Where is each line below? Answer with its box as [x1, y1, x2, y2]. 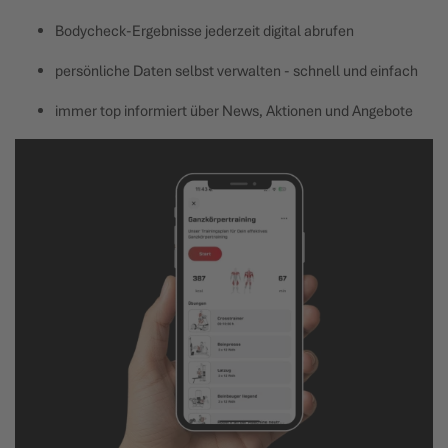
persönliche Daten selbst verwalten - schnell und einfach [55, 61, 418, 81]
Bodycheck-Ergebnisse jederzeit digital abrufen [55, 21, 354, 41]
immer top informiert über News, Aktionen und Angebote [55, 101, 413, 121]
